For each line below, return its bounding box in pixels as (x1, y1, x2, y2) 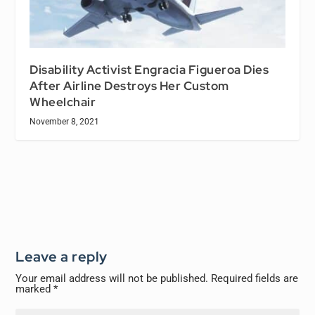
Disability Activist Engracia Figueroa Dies (30, 62, 269, 78)
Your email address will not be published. (15, 272, 209, 285)
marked (15, 283, 54, 296)
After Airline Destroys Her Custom (30, 78, 229, 94)
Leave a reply (15, 247, 108, 266)
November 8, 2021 (30, 117, 100, 127)
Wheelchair (30, 94, 96, 110)
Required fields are (211, 272, 299, 285)
